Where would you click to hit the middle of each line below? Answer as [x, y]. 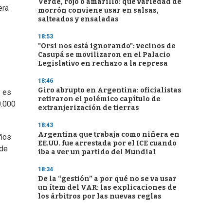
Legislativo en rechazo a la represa [103, 64]
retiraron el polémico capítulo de [99, 99]
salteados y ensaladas [78, 19]
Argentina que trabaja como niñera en [109, 135]
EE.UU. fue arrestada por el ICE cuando [107, 143]
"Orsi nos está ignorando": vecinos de [107, 46]
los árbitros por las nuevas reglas [100, 196]
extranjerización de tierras [89, 108]
